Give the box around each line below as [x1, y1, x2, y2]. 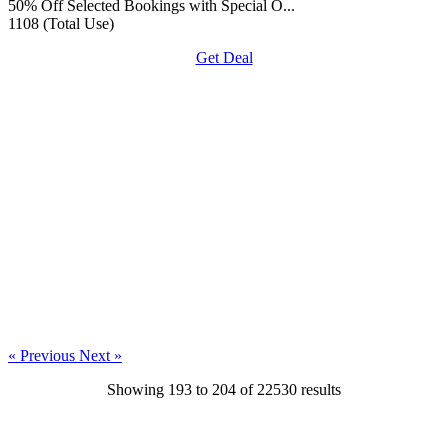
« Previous [8, 346, 79, 364]
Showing [107, 380, 168, 398]
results [297, 380, 341, 398]
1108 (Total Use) [8, 14, 114, 32]
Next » [79, 346, 122, 364]
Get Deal [195, 48, 253, 66]
